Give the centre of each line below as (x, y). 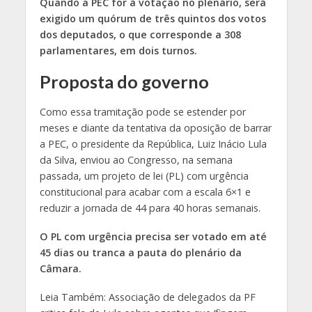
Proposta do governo (124, 82)
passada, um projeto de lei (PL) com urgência (144, 176)
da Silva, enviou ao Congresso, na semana (136, 160)
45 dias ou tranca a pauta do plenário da (140, 253)
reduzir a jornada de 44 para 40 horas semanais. (150, 208)
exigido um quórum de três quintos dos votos (153, 19)
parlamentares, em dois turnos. (118, 51)
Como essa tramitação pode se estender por (142, 112)
